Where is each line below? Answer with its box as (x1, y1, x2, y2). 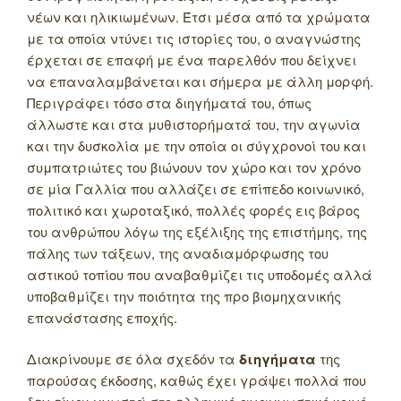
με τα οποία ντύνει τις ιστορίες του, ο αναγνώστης (27, 28, 361, 47)
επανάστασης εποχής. (27, 307, 181, 327)
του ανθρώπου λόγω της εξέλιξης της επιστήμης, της (27, 221, 367, 241)
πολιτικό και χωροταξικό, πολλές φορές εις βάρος (27, 200, 360, 219)
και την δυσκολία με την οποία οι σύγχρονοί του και (27, 135, 366, 155)
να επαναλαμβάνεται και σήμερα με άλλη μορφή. (27, 71, 373, 90)
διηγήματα (239, 349, 316, 370)
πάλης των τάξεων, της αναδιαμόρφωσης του (27, 243, 328, 262)
